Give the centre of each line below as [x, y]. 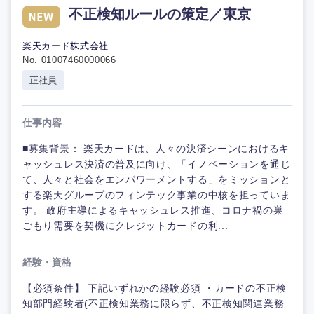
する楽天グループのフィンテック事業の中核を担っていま [157, 195]
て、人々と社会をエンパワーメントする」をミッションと [157, 179]
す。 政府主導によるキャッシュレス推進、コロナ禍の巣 [153, 210]
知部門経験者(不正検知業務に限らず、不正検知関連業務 [153, 303]
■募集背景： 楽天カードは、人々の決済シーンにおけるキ [156, 149]
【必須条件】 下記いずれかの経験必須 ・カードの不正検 [155, 288]
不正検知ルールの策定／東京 [160, 14]
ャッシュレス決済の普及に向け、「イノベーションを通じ [157, 164]
